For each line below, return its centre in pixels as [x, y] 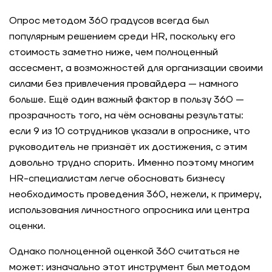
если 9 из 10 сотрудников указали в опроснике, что [130, 131]
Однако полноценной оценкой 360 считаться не [124, 251]
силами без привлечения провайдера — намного [124, 84]
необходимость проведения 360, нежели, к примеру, [135, 194]
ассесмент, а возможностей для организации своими [136, 68]
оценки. [27, 226]
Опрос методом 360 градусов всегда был [109, 21]
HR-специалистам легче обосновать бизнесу [117, 178]
